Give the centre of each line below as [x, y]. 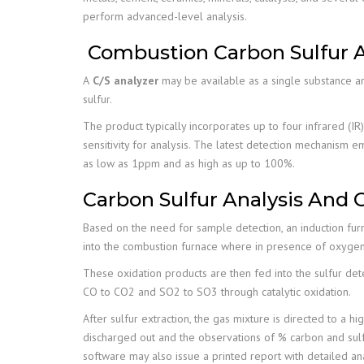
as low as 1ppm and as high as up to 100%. [189, 163]
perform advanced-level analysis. [165, 16]
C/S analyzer [126, 80]
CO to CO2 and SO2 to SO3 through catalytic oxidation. [217, 292]
